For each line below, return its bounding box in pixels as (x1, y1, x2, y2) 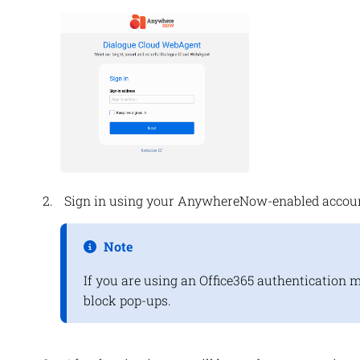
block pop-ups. (83, 292, 171, 309)
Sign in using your (63, 192, 178, 210)
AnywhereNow (177, 192, 268, 210)
